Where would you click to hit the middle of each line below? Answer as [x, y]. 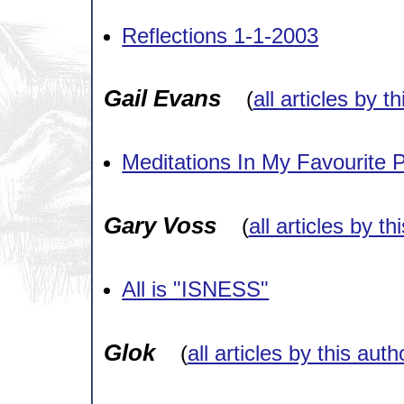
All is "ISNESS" [196, 289]
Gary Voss [160, 225]
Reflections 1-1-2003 [220, 35]
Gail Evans [162, 99]
